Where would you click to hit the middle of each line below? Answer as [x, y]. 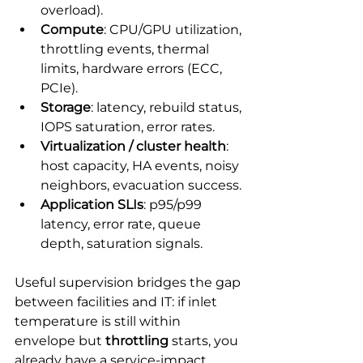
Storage [66, 107]
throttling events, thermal [126, 49]
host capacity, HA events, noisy [141, 165]
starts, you [205, 340]
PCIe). [59, 88]
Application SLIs [92, 204]
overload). [72, 10]
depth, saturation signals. [122, 243]
